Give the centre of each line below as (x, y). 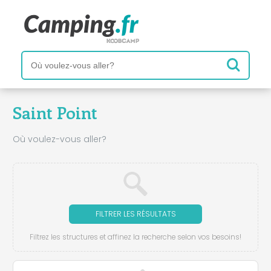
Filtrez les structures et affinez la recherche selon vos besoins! (135, 237)
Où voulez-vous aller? (60, 139)
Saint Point (55, 113)
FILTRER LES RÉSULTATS (135, 214)
